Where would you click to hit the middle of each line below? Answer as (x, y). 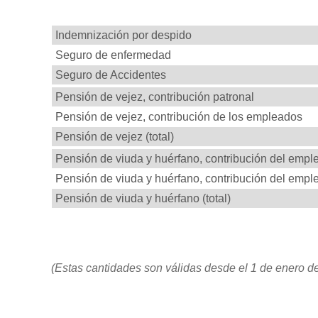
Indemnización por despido (124, 35)
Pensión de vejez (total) (115, 137)
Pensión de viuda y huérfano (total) (143, 199)
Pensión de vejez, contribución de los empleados (179, 117)
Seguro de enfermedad (113, 55)
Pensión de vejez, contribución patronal (155, 97)
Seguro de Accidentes (111, 75)
